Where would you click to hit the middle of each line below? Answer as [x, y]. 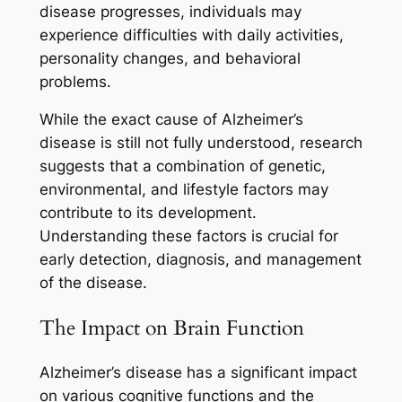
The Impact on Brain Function [171, 328]
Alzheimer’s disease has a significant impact [198, 372]
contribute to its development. [148, 213]
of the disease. [93, 283]
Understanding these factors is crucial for [188, 236]
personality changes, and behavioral [170, 58]
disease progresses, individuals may [170, 11]
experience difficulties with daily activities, [191, 35]
